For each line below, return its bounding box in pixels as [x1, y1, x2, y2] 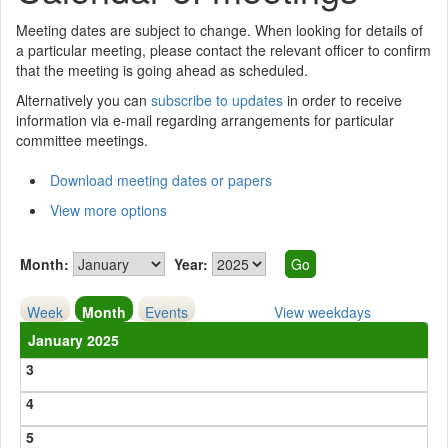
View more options [50, 200, 167, 220]
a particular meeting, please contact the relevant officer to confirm [16, 40, 431, 60]
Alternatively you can [16, 90, 151, 110]
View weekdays [273, 302, 371, 322]
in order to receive [283, 90, 402, 110]
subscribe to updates [151, 90, 283, 110]
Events [145, 302, 189, 322]
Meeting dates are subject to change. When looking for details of [16, 20, 423, 40]
